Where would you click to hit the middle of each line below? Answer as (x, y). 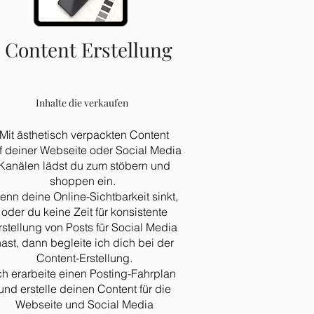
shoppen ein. (84, 181)
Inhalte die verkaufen (82, 103)
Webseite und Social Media (84, 304)
